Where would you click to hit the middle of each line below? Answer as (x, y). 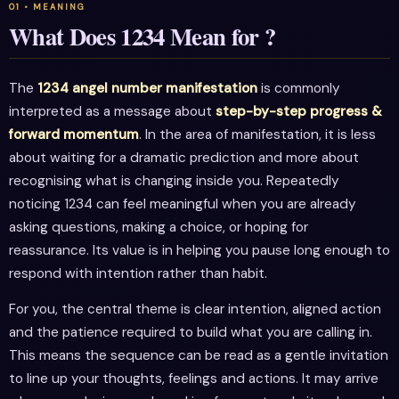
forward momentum (74, 135)
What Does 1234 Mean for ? (142, 37)
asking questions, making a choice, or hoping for (159, 228)
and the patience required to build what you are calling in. (191, 332)
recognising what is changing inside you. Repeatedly (174, 181)
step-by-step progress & (299, 112)
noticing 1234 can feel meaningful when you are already (183, 204)
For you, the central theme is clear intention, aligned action (195, 309)
